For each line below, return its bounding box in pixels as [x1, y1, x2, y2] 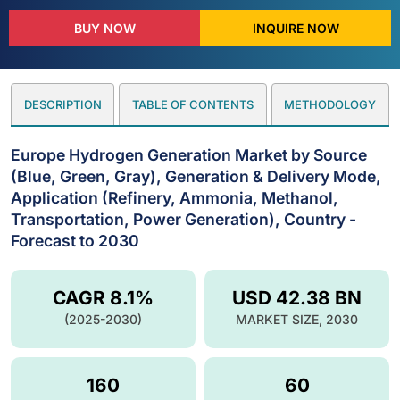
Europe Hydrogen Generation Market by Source [11, 145, 367, 164]
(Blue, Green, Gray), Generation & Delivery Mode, [11, 166, 381, 186]
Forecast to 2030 [11, 230, 139, 250]
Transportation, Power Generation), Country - [11, 209, 356, 229]
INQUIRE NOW [252, 21, 339, 37]
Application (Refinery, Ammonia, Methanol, [11, 187, 338, 207]
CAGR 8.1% [53, 286, 154, 309]
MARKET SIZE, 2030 [236, 311, 358, 327]
